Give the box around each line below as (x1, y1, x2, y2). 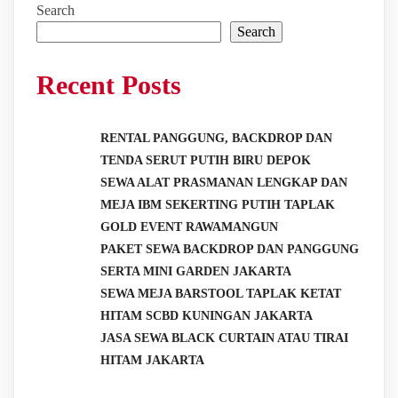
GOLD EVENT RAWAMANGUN (100, 220, 278, 235)
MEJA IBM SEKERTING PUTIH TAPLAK (100, 198, 335, 212)
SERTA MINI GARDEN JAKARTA (100, 265, 291, 279)
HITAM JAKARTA (100, 354, 204, 368)
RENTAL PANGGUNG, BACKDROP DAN (100, 131, 332, 146)
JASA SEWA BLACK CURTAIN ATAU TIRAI (100, 331, 348, 346)
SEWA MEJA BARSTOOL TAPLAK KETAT (100, 287, 341, 301)
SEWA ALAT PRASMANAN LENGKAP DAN (100, 176, 347, 190)
